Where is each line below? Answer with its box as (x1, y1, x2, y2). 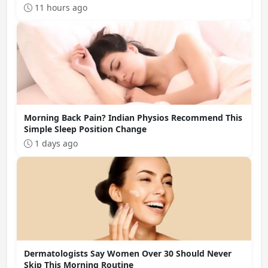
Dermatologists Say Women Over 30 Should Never (24, 248, 232, 259)
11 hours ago (32, 2, 87, 13)
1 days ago (32, 138, 78, 149)
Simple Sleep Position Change (24, 123, 147, 135)
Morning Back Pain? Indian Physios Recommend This (24, 112, 242, 123)
